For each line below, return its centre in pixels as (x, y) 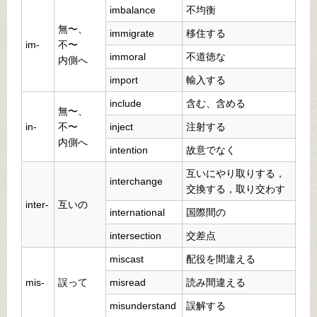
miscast (127, 259)
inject (121, 126)
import (124, 80)
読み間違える (216, 282)
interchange (136, 181)
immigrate (132, 33)
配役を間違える (221, 259)
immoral (128, 56)
